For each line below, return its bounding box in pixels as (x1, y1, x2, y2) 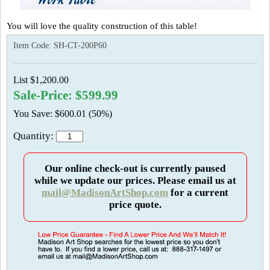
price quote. (108, 199, 162, 210)
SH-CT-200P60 (54, 41, 107, 50)
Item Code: (13, 41, 54, 50)
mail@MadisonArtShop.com (42, 187, 168, 198)
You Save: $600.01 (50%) (13, 108, 112, 119)
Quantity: (13, 130, 56, 142)
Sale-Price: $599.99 (13, 89, 118, 102)
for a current (168, 187, 228, 198)
